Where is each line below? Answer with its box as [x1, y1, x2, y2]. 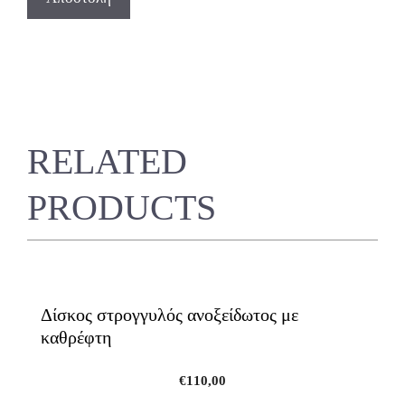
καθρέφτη [41, 326, 111, 347]
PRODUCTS [27, 186, 216, 228]
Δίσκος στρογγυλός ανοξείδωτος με [41, 304, 298, 325]
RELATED [27, 140, 187, 182]
